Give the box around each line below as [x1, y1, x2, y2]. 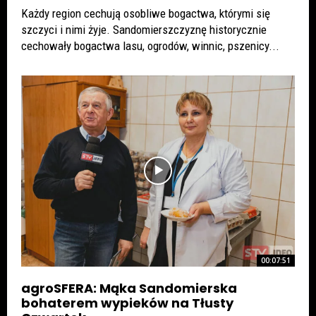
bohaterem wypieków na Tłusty [21, 294, 233, 312]
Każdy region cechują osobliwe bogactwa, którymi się [21, 6, 270, 20]
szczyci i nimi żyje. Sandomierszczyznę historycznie [21, 22, 267, 37]
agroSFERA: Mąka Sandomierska [21, 279, 237, 298]
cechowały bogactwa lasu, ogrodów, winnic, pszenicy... [21, 38, 279, 53]
